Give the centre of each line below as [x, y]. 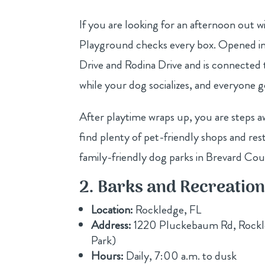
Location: [112, 209]
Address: [112, 225]
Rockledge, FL [167, 209]
